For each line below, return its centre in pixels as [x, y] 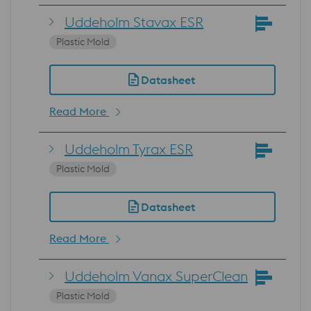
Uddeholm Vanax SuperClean [156, 276]
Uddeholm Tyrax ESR [129, 149]
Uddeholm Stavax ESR [134, 22]
